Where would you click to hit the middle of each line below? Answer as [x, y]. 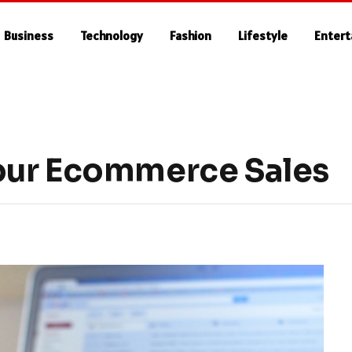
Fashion [191, 35]
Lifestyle [263, 35]
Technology [112, 35]
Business [29, 35]
